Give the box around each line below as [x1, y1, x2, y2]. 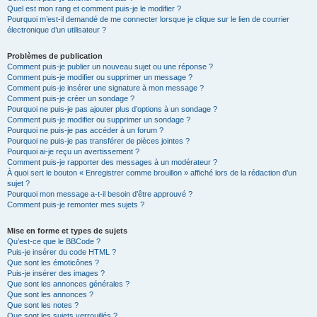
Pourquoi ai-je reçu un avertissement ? [7, 147, 139, 156]
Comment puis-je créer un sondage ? [7, 94, 134, 103]
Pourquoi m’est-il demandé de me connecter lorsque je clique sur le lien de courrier [7, 15, 289, 23]
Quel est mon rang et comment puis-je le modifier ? [7, 4, 181, 13]
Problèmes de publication [7, 52, 103, 60]
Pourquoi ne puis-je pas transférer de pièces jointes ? [7, 137, 190, 145]
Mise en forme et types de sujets [7, 226, 127, 235]
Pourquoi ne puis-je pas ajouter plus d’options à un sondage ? [7, 105, 217, 113]
